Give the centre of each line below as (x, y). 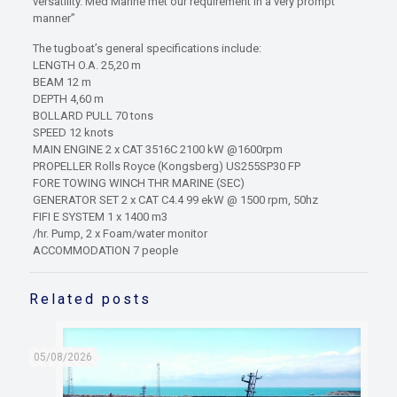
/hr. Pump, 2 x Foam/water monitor (120, 234)
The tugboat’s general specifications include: (147, 49)
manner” (54, 19)
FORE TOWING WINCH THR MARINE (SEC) (138, 183)
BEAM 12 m (62, 82)
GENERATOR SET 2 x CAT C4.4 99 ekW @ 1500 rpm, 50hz (175, 200)
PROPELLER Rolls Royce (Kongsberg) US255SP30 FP (166, 167)
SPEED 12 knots (73, 133)
